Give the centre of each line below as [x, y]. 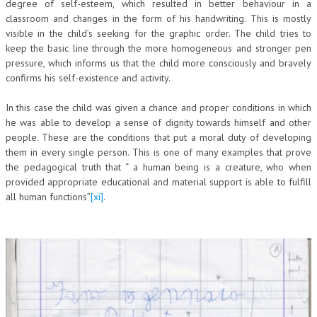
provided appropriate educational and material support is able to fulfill [158, 181]
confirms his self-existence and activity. [88, 77]
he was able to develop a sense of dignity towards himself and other [158, 122]
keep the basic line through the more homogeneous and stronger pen [158, 48]
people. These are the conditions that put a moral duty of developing [158, 137]
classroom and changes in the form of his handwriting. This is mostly [158, 18]
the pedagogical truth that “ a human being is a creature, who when [158, 167]
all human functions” [48, 196]
